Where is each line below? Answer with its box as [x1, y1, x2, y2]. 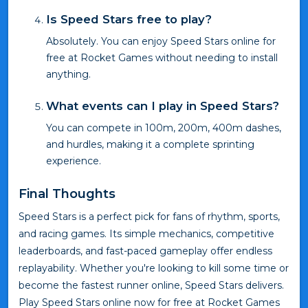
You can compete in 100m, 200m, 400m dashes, [46, 122, 281, 135]
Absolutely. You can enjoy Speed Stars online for [46, 35, 276, 48]
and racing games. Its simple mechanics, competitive [19, 228, 274, 241]
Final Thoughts [19, 186, 115, 202]
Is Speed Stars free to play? [46, 12, 212, 27]
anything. [46, 68, 91, 81]
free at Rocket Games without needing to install [46, 52, 278, 65]
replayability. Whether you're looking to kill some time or [19, 262, 289, 275]
